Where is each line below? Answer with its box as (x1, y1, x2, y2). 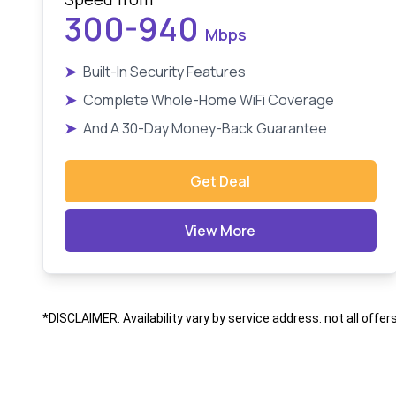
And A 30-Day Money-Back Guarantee (83, 118, 327, 138)
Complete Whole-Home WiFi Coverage (83, 90, 334, 110)
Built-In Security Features (83, 62, 246, 81)
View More (185, 221, 256, 240)
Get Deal (190, 171, 251, 191)
